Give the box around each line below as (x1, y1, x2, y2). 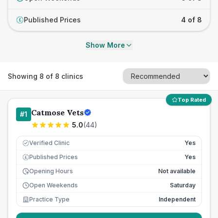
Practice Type (29, 196, 70, 203)
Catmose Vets (31, 108, 84, 117)
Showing (8, 72, 39, 80)
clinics (59, 72, 83, 80)
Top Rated (178, 96, 206, 103)
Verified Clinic (29, 139, 70, 146)
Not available (158, 167, 196, 175)
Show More (85, 41, 125, 49)
